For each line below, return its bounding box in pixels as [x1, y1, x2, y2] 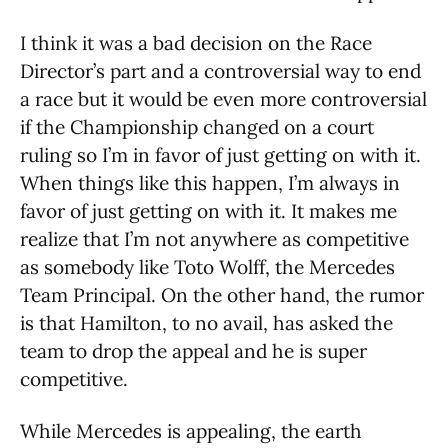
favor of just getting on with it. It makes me [20, 199, 397, 223]
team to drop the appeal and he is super [20, 339, 367, 363]
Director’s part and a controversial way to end [20, 59, 421, 83]
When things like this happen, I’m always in [20, 171, 400, 195]
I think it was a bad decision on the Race [20, 31, 372, 55]
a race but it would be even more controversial [20, 87, 427, 111]
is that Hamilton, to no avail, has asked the [20, 311, 393, 335]
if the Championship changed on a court [20, 115, 374, 139]
